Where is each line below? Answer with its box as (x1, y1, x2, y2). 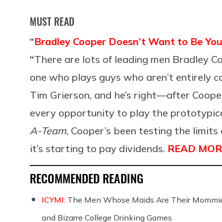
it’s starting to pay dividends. (30, 142, 167, 155)
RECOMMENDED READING (30, 168, 143, 187)
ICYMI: (42, 194, 67, 205)
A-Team (30, 124, 66, 137)
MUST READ (30, 13, 74, 29)
